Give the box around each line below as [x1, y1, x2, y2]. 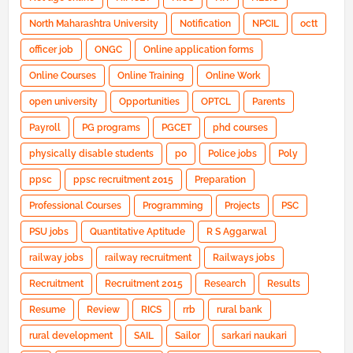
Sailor [175, 330, 200, 342]
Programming [143, 200, 203, 212]
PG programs [82, 122, 140, 134]
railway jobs [29, 252, 84, 264]
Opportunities [119, 96, 180, 108]
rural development [29, 330, 113, 342]
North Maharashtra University [29, 18, 158, 30]
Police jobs [208, 148, 257, 160]
